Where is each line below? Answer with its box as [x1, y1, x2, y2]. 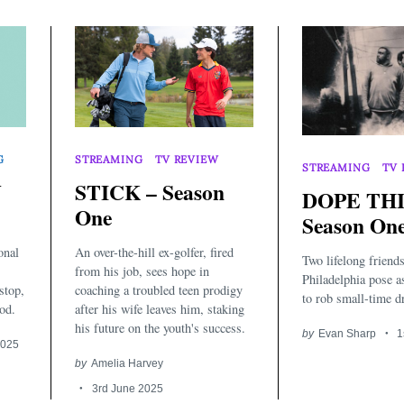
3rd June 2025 [91, 381, 163, 394]
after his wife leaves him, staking [75, 299, 244, 317]
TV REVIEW [155, 151, 219, 166]
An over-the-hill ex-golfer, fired [75, 243, 234, 261]
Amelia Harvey [90, 356, 163, 369]
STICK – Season [75, 177, 225, 208]
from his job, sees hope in [75, 262, 209, 280]
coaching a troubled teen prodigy [75, 280, 243, 298]
